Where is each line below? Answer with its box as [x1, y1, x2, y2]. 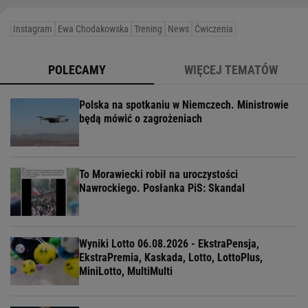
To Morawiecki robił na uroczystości [79, 167, 238, 181]
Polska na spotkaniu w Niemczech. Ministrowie [79, 98, 289, 111]
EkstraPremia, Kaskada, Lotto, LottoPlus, [79, 250, 263, 264]
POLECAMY [48, 62, 106, 77]
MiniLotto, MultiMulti [79, 264, 173, 278]
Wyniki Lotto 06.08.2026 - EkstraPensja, [79, 236, 259, 250]
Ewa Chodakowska [58, 23, 129, 34]
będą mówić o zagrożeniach [79, 111, 202, 125]
